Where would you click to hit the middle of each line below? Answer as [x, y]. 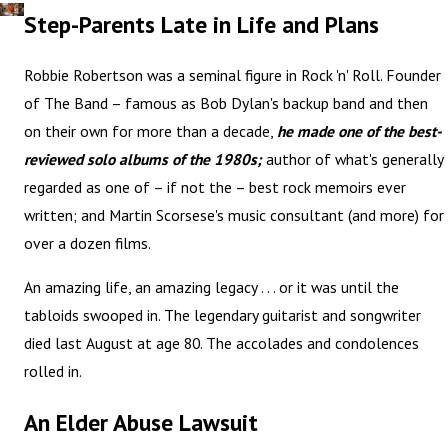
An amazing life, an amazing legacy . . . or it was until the [212, 286]
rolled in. [53, 370]
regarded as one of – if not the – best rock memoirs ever [215, 187]
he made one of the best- [360, 131]
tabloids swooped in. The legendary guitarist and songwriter [223, 314]
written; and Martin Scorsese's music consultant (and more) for [234, 215]
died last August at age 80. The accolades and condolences [222, 342]
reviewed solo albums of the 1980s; [143, 159]
